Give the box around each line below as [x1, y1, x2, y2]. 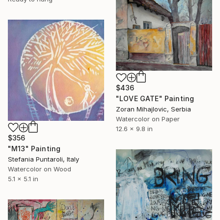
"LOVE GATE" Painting [116, 94, 194, 103]
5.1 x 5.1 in [8, 175, 38, 183]
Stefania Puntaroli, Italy [8, 155, 79, 164]
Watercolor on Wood [8, 165, 71, 173]
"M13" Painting [8, 144, 61, 153]
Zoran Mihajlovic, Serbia [116, 105, 191, 113]
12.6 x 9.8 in [116, 125, 153, 133]
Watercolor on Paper [116, 115, 180, 123]
